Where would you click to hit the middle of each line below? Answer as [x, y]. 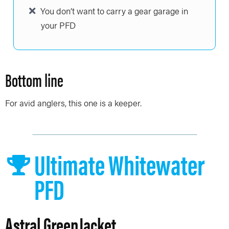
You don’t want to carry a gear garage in [113, 11]
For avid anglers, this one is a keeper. [73, 103]
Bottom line [34, 80]
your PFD [58, 25]
